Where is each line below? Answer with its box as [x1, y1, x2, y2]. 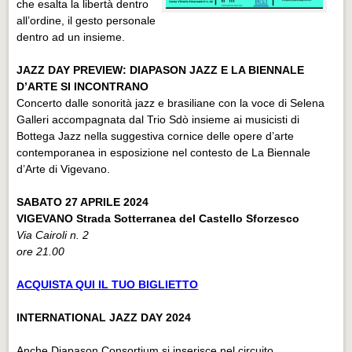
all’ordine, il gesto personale [16, 13, 156, 27]
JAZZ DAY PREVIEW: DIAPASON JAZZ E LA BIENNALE [16, 63, 305, 76]
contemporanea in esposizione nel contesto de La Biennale [16, 145, 311, 159]
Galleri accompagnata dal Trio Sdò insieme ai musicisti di [16, 112, 300, 126]
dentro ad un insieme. [16, 30, 126, 43]
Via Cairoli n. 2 [16, 228, 90, 241]
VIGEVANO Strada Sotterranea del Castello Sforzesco [16, 211, 303, 225]
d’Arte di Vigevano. [16, 162, 111, 175]
